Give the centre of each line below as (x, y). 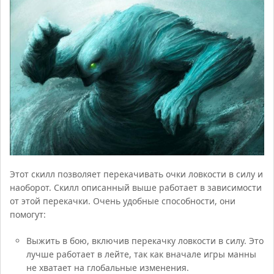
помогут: (28, 214)
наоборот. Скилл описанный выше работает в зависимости (136, 187)
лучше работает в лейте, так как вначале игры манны (141, 254)
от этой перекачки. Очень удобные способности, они (123, 201)
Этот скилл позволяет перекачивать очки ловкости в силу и (137, 174)
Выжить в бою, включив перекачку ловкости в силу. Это (145, 240)
